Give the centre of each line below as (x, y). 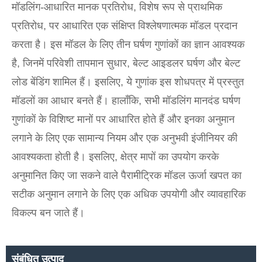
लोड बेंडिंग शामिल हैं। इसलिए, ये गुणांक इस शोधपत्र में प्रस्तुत (128, 82)
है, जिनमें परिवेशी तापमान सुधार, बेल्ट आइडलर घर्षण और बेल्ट (126, 63)
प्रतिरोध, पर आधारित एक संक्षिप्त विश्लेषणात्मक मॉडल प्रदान (125, 26)
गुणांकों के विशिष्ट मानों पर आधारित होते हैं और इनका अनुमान (123, 120)
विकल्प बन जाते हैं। (48, 213)
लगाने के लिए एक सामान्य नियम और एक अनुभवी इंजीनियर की (125, 138)
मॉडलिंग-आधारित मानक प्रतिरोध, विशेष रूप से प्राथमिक (117, 7)
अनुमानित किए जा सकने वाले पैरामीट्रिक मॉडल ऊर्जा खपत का (127, 176)
